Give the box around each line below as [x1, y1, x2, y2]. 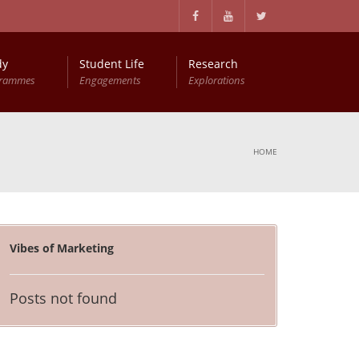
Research [188, 56, 238, 71]
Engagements [79, 73, 141, 87]
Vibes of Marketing [10, 240, 115, 256]
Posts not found [10, 288, 118, 308]
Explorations [188, 73, 245, 87]
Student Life [79, 56, 144, 71]
